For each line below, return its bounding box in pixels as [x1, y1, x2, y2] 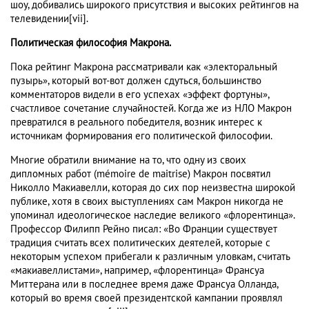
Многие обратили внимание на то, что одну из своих [10, 154, 246, 167]
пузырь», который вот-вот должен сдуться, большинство [10, 74, 261, 88]
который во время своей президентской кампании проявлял [10, 292, 283, 305]
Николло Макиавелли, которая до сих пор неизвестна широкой [10, 181, 295, 195]
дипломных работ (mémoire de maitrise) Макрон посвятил [10, 168, 271, 181]
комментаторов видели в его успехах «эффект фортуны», [10, 88, 269, 101]
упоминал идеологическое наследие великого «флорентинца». [10, 209, 295, 222]
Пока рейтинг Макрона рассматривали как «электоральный [10, 61, 277, 74]
